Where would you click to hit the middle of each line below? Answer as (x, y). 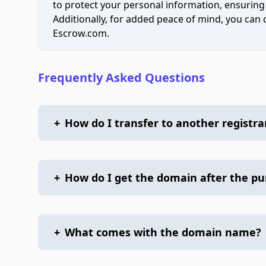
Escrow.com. (81, 33)
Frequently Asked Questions (121, 77)
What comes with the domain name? (163, 232)
